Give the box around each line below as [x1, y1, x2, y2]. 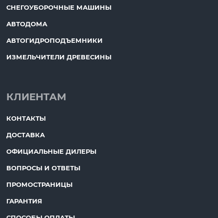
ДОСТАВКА [6, 131, 45, 139]
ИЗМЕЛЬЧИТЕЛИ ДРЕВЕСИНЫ [6, 53, 111, 61]
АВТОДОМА [6, 20, 47, 28]
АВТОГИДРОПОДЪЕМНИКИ [6, 36, 103, 45]
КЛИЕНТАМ [6, 91, 66, 103]
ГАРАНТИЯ [6, 197, 42, 205]
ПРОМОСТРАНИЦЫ [6, 181, 73, 189]
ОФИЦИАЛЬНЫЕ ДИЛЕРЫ [6, 147, 96, 156]
